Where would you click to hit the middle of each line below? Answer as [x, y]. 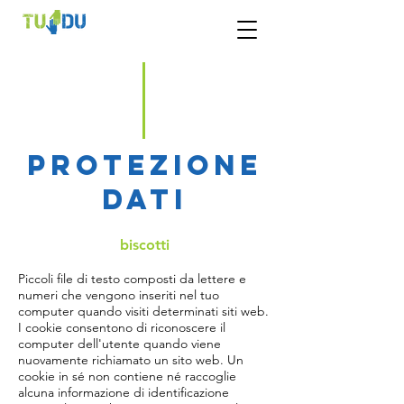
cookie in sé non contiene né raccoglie [127, 376]
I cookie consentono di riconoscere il [122, 327]
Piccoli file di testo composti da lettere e [132, 279]
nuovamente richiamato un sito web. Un [131, 360]
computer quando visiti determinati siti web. [143, 311]
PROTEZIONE [144, 165]
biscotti [144, 245]
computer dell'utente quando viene [119, 344]
